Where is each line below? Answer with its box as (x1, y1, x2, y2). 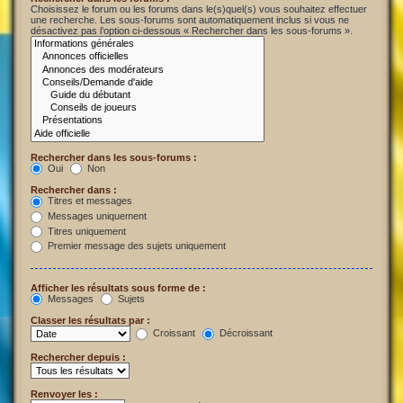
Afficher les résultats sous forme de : (31, 282, 206, 293)
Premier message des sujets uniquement (45, 240, 226, 252)
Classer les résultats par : (31, 315, 150, 327)
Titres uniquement (45, 225, 126, 237)
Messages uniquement (45, 210, 147, 221)
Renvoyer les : (31, 389, 98, 400)
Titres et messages (45, 195, 132, 207)
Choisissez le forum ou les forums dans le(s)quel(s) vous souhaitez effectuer (31, 4, 367, 15)
